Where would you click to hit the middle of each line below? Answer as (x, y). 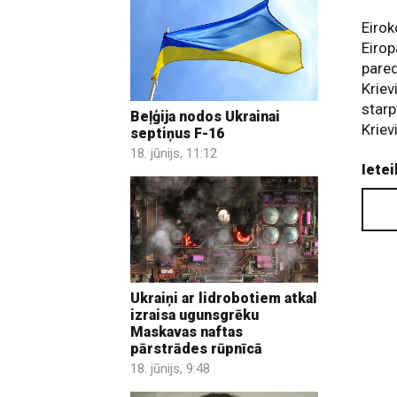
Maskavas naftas (187, 331)
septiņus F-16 (177, 134)
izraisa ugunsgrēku (195, 315)
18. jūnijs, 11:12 (174, 154)
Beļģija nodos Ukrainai (205, 117)
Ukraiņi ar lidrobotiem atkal (224, 298)
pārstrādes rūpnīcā (196, 348)
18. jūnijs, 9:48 (170, 368)
